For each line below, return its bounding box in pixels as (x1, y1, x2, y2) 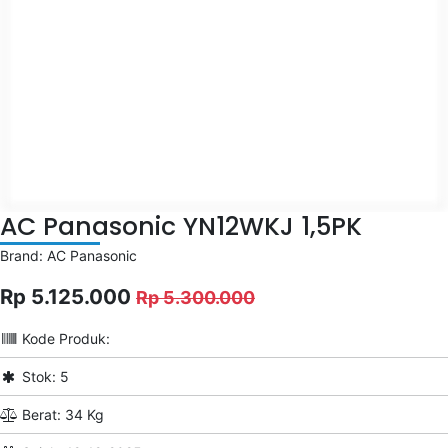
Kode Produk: (17, 329, 110, 347)
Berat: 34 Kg (17, 405, 104, 423)
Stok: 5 (17, 367, 69, 385)
